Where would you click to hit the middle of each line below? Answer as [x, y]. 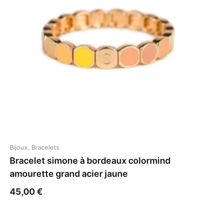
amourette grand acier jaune [69, 174]
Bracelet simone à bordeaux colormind [90, 161]
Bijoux [19, 147]
